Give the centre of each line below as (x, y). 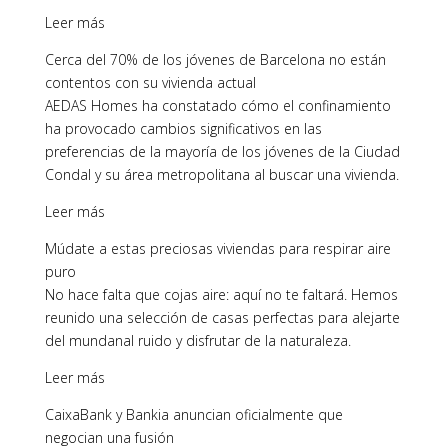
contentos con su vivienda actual (150, 82)
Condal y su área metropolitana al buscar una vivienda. (221, 174)
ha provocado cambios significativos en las (183, 128)
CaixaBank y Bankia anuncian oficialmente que (193, 414)
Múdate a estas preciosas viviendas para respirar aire (217, 248)
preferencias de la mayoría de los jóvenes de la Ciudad (222, 151)
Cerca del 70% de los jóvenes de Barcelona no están (215, 59)
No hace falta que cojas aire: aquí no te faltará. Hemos (221, 294)
